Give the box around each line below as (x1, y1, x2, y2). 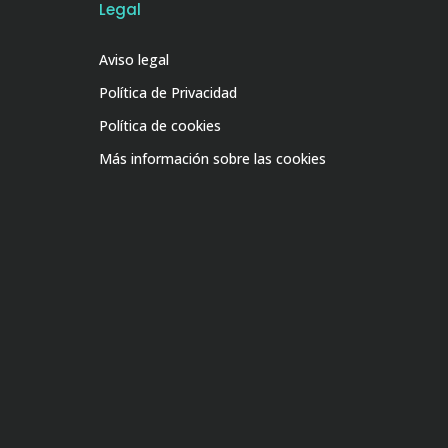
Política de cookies (98, 115, 221, 135)
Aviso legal (98, 49, 169, 69)
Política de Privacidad (98, 82, 237, 102)
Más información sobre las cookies (98, 148, 326, 168)
